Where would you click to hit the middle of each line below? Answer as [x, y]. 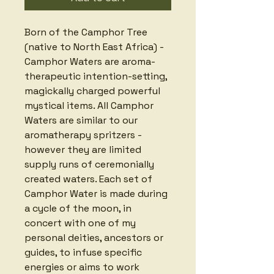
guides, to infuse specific [84, 252]
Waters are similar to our [82, 120]
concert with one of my [81, 223]
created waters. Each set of [90, 179]
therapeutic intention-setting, [97, 76]
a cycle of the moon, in [79, 208]
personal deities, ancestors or [95, 237]
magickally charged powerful [94, 91]
